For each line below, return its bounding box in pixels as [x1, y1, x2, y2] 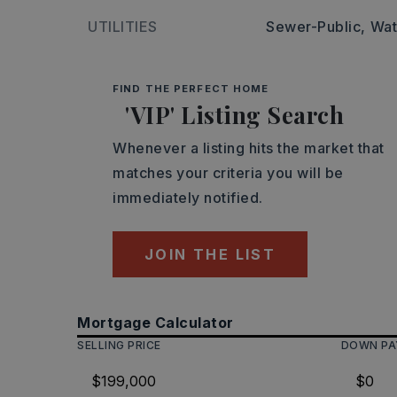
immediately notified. [113, 189, 263, 206]
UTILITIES [88, 18, 158, 35]
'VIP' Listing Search [125, 99, 344, 130]
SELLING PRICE [77, 339, 161, 352]
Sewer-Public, [266, 18, 366, 35]
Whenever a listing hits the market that [113, 139, 385, 157]
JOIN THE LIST [144, 245, 276, 263]
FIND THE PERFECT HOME [113, 82, 269, 95]
